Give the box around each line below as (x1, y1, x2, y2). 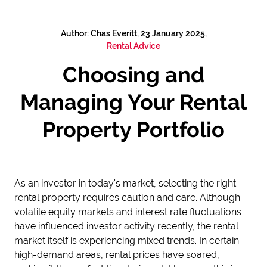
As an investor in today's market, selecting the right (14, 178, 236, 189)
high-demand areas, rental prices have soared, (14, 249, 219, 260)
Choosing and (63, 62, 204, 87)
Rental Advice (107, 41, 160, 51)
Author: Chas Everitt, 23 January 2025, (60, 29, 207, 38)
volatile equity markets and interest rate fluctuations (14, 206, 241, 218)
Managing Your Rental (20, 89, 247, 114)
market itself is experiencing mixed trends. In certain (14, 235, 239, 246)
